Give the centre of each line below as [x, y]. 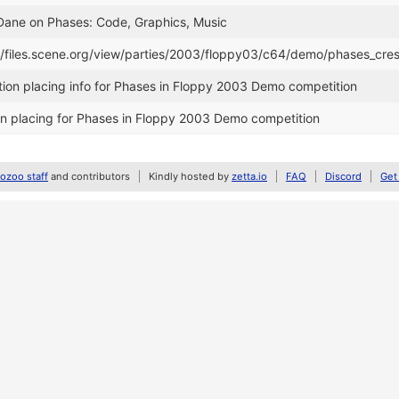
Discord [343, 176]
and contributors [89, 176]
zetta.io [249, 176]
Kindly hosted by [190, 176]
